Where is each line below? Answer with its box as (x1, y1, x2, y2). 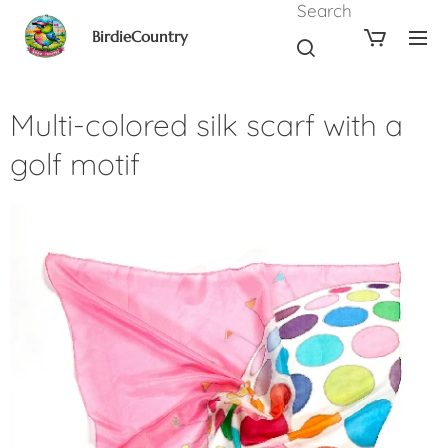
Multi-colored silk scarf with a (10, 106, 403, 144)
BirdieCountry (92, 27, 188, 46)
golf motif (10, 145, 140, 183)
